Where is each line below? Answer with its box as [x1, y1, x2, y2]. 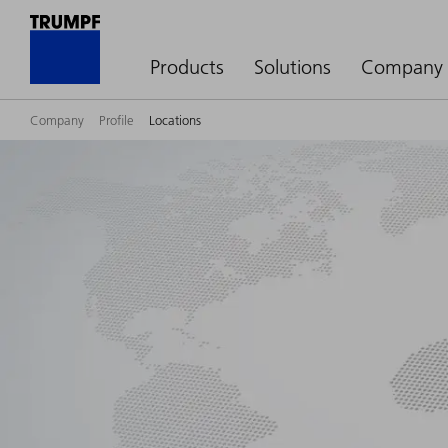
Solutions [254, 55, 331, 79]
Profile [99, 112, 134, 128]
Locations [149, 112, 201, 128]
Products [150, 55, 224, 79]
